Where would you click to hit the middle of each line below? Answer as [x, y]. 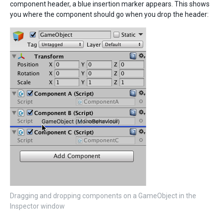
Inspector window [37, 206]
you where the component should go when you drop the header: [109, 15]
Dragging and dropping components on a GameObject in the [103, 196]
